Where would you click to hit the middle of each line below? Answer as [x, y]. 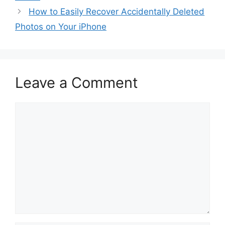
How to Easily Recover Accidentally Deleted [117, 12]
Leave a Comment [77, 83]
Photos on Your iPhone [61, 27]
